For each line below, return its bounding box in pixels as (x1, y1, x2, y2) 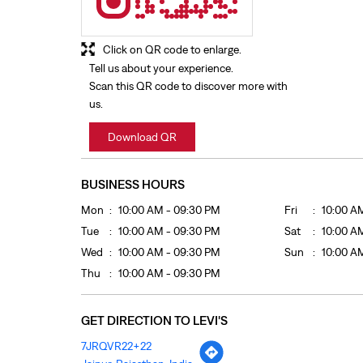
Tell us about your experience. (88, 62, 233, 75)
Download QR (107, 130, 177, 144)
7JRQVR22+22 (80, 340, 152, 352)
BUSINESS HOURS (80, 177, 185, 192)
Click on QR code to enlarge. (102, 43, 241, 57)
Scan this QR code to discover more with (88, 79, 288, 93)
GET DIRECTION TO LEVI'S (80, 313, 228, 327)
